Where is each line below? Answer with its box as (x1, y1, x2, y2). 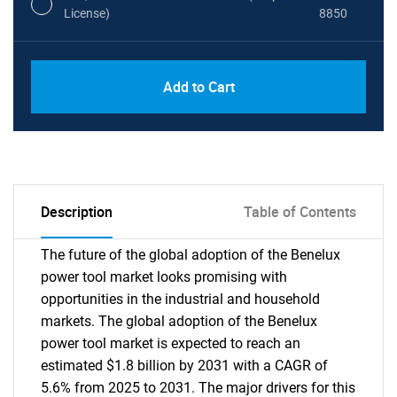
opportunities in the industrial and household (41, 291, 320, 307)
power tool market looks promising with (41, 269, 287, 285)
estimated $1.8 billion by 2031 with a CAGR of (41, 357, 328, 374)
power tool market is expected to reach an (41, 335, 300, 352)
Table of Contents (244, 202, 356, 222)
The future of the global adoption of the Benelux (41, 246, 340, 263)
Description (41, 202, 113, 222)
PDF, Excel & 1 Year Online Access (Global (64, 61, 288, 75)
